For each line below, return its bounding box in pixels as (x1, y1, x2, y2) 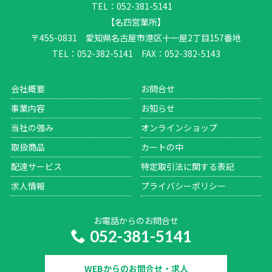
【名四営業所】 (106, 16, 166, 29)
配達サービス (10, 160, 62, 173)
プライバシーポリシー (141, 180, 226, 192)
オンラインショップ (141, 121, 218, 134)
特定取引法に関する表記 (141, 160, 235, 173)
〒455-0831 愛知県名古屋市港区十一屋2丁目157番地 (31, 32, 241, 44)
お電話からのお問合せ (93, 214, 178, 227)
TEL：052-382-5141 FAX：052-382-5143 (52, 47, 220, 60)
